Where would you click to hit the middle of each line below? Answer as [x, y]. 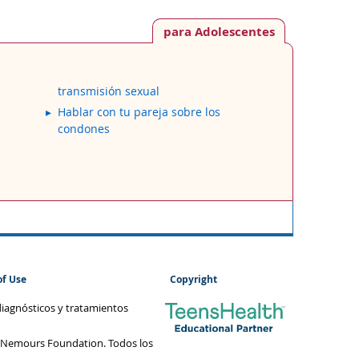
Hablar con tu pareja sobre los [139, 112]
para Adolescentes [219, 31]
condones [83, 129]
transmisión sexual [108, 91]
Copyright [194, 279]
